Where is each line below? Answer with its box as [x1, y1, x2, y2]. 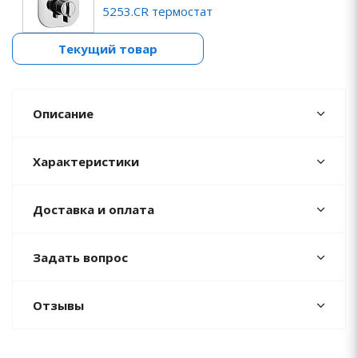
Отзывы [33, 297, 84, 313]
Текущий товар [58, 41, 157, 57]
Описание [33, 105, 93, 121]
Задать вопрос [33, 249, 128, 265]
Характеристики [33, 153, 139, 169]
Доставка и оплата [33, 201, 154, 217]
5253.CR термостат [102, 3, 213, 19]
